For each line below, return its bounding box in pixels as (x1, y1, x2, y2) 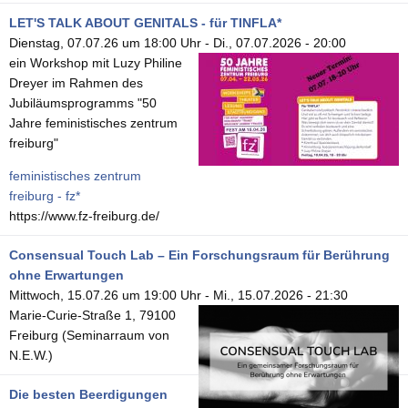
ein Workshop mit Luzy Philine (9, 55, 182, 70)
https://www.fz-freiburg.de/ (9, 208, 159, 223)
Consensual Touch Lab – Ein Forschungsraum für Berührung (9, 247, 390, 262)
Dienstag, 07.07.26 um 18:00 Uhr (9, 35, 201, 50)
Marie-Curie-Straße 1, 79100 (9, 307, 176, 322)
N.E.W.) (9, 347, 53, 362)
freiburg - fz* (9, 188, 80, 203)
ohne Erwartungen (9, 267, 124, 282)
